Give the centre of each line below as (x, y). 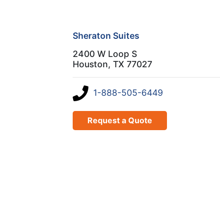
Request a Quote (120, 120)
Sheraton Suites (106, 35)
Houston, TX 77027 (112, 64)
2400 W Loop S (105, 54)
